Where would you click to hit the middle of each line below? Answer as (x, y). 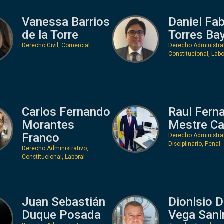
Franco (41, 138)
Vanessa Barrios (66, 22)
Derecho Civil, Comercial (56, 45)
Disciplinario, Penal (194, 144)
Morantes (48, 125)
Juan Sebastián (64, 202)
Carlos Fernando (66, 112)
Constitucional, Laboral (53, 157)
